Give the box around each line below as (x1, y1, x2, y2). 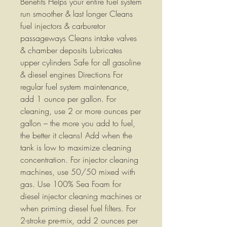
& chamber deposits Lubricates (20, 45, 122, 56)
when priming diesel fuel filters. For (20, 203, 136, 214)
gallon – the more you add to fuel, (20, 118, 135, 129)
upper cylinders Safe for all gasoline (20, 57, 141, 68)
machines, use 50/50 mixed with (20, 166, 135, 178)
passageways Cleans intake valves (20, 32, 137, 44)
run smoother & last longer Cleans (20, 8, 133, 20)
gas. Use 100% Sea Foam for (20, 178, 121, 190)
